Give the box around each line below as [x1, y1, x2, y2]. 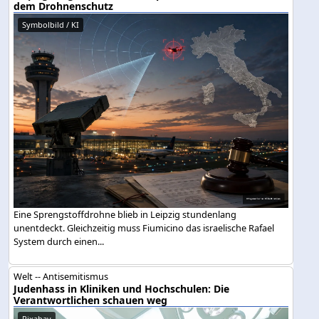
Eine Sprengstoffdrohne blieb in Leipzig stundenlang [14, 207, 237, 221]
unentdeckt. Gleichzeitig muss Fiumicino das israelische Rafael [14, 221, 275, 234]
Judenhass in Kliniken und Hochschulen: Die [14, 281, 230, 296]
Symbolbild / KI [22, 19, 80, 31]
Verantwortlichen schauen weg [14, 293, 168, 307]
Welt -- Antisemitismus [14, 269, 109, 283]
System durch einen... [14, 234, 105, 248]
